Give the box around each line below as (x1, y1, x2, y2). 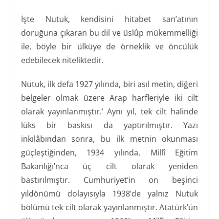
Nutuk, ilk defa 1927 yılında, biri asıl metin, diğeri (21, 78, 198, 89)
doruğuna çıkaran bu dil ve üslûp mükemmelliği (21, 27, 198, 38)
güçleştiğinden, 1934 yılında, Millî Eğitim (21, 147, 198, 158)
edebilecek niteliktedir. (21, 54, 104, 66)
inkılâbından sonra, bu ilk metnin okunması (21, 133, 198, 144)
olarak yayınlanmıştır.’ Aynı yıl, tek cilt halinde (21, 106, 198, 117)
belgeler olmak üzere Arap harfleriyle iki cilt (21, 92, 198, 103)
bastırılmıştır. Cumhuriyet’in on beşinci (21, 174, 198, 185)
